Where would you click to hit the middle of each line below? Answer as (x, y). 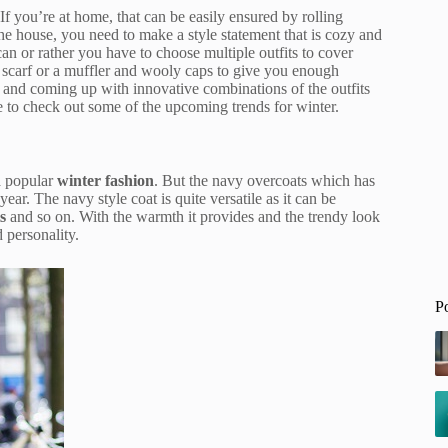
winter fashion (105, 181)
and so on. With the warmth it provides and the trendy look (193, 217)
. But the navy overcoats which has (264, 181)
